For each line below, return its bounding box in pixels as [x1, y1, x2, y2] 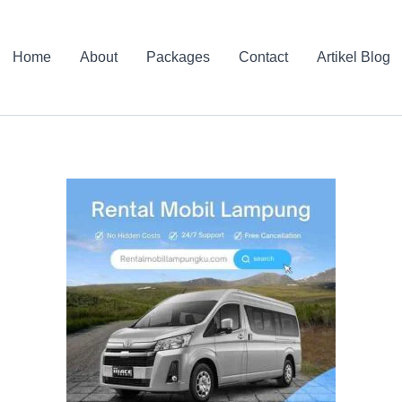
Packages [145, 49, 210, 66]
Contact [238, 49, 288, 66]
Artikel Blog [316, 49, 390, 66]
